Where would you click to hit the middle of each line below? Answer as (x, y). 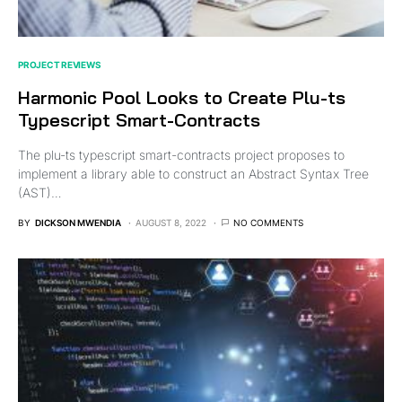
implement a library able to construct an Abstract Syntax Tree (193, 173)
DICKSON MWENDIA (78, 222)
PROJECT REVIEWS (60, 64)
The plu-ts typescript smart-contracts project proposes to (181, 154)
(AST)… (40, 192)
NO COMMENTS (268, 222)
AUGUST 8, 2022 (171, 222)
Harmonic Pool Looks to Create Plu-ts (182, 97)
